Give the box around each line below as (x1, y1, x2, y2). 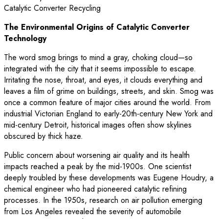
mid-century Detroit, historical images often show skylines (4, 119, 192, 131)
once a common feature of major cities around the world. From (4, 96, 211, 108)
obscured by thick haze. (4, 130, 83, 142)
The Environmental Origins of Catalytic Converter (4, 21, 190, 33)
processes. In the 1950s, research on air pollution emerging (4, 194, 202, 206)
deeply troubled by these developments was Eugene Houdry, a (4, 172, 214, 183)
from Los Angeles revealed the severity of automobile (4, 205, 181, 217)
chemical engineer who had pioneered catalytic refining (4, 183, 187, 195)
